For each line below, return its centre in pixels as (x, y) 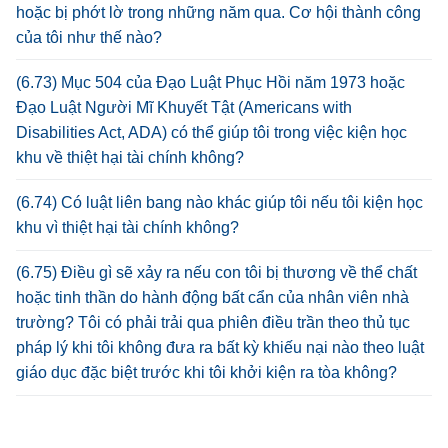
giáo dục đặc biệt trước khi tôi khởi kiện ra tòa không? (206, 373)
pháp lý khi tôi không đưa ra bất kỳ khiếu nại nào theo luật (220, 348)
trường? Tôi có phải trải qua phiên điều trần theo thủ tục (213, 323)
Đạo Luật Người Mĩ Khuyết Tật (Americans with (184, 107)
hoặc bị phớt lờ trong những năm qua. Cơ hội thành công (218, 12)
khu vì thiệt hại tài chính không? (127, 228)
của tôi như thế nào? (89, 37)
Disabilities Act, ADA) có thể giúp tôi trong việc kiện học (211, 132)
